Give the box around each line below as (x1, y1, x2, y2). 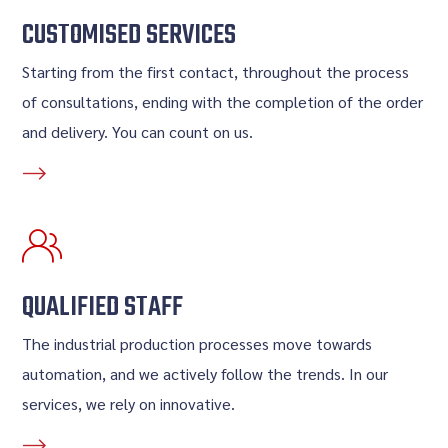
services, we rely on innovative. (22, 393, 236, 414)
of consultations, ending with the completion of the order (22, 91, 424, 112)
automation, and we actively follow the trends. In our (22, 363, 389, 384)
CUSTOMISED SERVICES (22, 14, 237, 57)
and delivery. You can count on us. (22, 121, 254, 142)
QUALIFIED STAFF (22, 286, 184, 329)
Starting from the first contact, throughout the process (22, 61, 410, 82)
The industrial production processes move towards (22, 333, 373, 354)
